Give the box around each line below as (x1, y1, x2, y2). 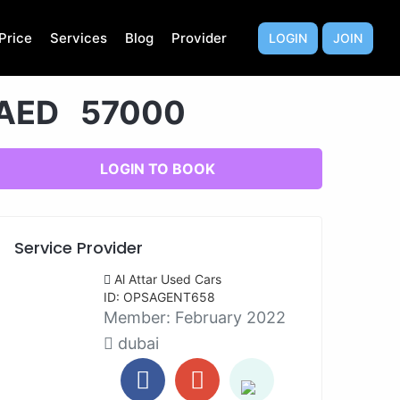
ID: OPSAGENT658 (104, 289, 215, 304)
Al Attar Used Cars (114, 271, 221, 287)
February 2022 (175, 308, 286, 327)
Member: (104, 308, 175, 327)
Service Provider (14, 237, 143, 259)
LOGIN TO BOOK (99, 160, 215, 178)
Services (50, 29, 107, 46)
